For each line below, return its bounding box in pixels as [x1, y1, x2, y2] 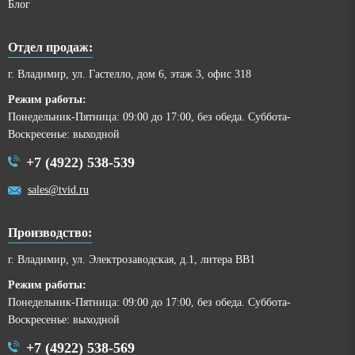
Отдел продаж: [8, 40, 93, 55]
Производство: [8, 226, 92, 240]
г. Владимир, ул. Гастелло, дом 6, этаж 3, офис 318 [8, 68, 251, 81]
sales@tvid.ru [28, 184, 89, 197]
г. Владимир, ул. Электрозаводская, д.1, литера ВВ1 [8, 254, 255, 266]
